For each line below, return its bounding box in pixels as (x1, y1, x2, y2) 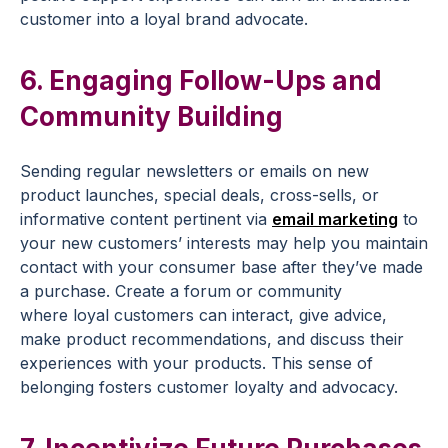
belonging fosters (20, 377, 157, 397)
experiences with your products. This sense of (20, 353, 373, 373)
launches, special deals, (80, 185, 270, 205)
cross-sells (270, 185, 352, 205)
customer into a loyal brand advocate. (20, 9, 308, 29)
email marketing (272, 209, 398, 229)
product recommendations (66, 329, 267, 349)
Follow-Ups (179, 65, 326, 96)
